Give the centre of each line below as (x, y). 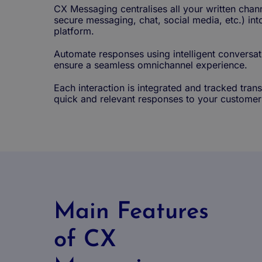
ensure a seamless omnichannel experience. (151, 65)
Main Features (131, 212)
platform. (74, 31)
